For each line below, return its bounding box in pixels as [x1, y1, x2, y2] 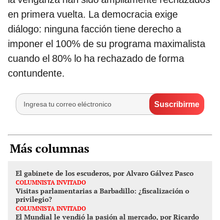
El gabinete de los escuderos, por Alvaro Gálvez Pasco [16, 168, 193, 178]
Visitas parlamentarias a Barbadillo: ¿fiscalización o [16, 186, 189, 195]
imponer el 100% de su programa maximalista [8, 38, 205, 50]
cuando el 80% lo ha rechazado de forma [8, 53, 184, 64]
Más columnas [10, 140, 89, 156]
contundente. [8, 67, 65, 79]
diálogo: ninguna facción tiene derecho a [8, 23, 181, 35]
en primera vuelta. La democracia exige [8, 8, 178, 20]
